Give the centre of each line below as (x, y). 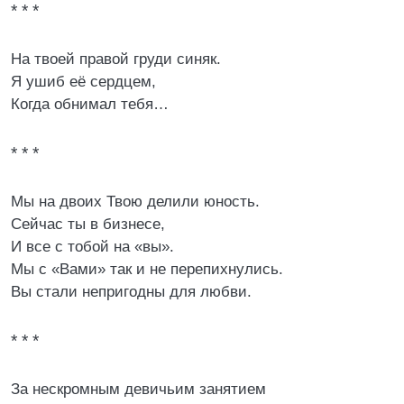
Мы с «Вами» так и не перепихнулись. (147, 269)
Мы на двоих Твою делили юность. (135, 202)
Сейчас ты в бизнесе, (88, 224)
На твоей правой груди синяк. (116, 59)
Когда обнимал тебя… (90, 104)
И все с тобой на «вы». (92, 247)
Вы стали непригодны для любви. (131, 292)
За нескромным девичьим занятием (138, 389)
